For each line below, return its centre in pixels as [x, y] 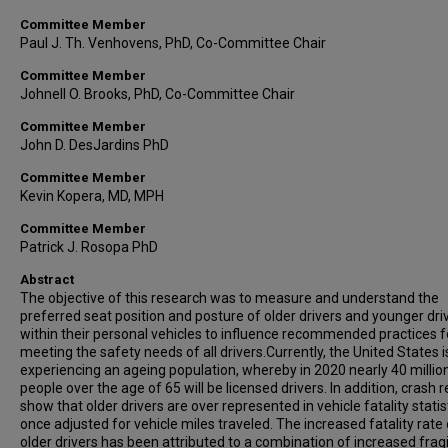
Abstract [47, 279]
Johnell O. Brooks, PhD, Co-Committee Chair [157, 94]
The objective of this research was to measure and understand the [229, 298]
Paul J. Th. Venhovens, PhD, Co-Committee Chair [173, 43]
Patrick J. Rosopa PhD [89, 247]
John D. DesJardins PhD [94, 145]
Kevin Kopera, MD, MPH [92, 196]
